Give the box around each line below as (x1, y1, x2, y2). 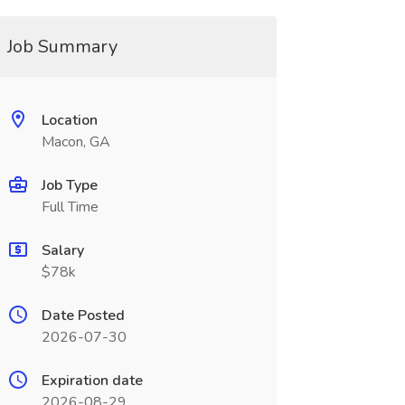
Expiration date (41, 371, 143, 391)
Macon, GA (41, 132, 110, 152)
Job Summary (6, 34, 118, 59)
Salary (41, 240, 84, 260)
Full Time (41, 197, 99, 217)
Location (41, 110, 98, 130)
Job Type (41, 175, 98, 195)
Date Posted (41, 306, 125, 325)
